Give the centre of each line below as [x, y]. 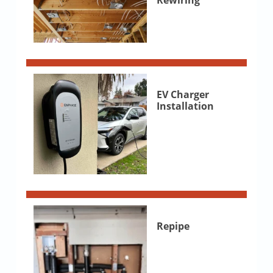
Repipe [173, 226]
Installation [185, 106]
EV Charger [183, 95]
